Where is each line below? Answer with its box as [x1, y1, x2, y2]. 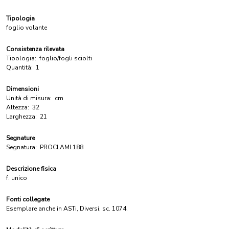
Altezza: [6, 103, 29, 111]
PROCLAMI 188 [40, 143, 83, 151]
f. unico [6, 174, 27, 182]
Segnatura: [6, 143, 37, 151]
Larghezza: [6, 112, 37, 121]
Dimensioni [6, 85, 39, 93]
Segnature [6, 134, 35, 142]
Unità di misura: [6, 94, 52, 102]
